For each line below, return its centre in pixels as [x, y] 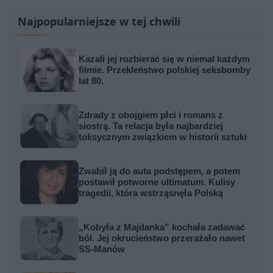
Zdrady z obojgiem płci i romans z [151, 115]
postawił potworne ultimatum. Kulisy [157, 183]
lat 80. [91, 81]
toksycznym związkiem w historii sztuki [163, 137]
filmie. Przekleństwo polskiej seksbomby [165, 70]
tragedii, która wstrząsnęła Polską [151, 193]
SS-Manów [102, 250]
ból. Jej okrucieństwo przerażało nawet [162, 239]
